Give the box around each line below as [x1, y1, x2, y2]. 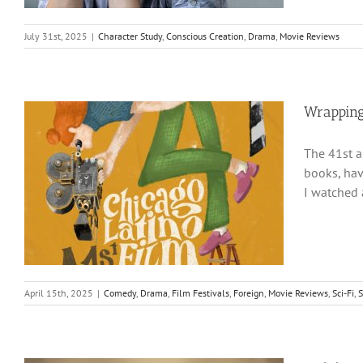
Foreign [233, 287, 264, 299]
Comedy [104, 287, 136, 299]
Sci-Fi [332, 287, 354, 299]
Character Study [98, 30, 162, 42]
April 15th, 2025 [24, 287, 93, 299]
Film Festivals [172, 287, 229, 299]
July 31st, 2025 [24, 30, 88, 42]
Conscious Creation [166, 30, 244, 42]
